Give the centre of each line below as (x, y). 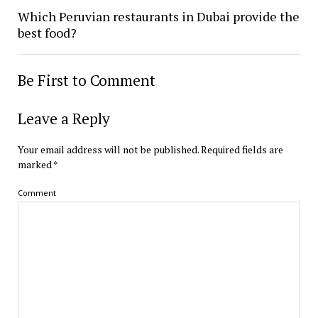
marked (35, 164)
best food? (47, 32)
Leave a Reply (64, 118)
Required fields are (242, 149)
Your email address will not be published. (108, 149)
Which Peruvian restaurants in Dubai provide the (158, 16)
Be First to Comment (86, 80)
